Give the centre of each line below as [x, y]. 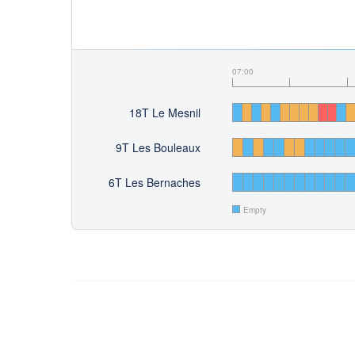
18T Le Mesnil [165, 113]
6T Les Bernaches [155, 183]
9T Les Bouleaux [158, 148]
